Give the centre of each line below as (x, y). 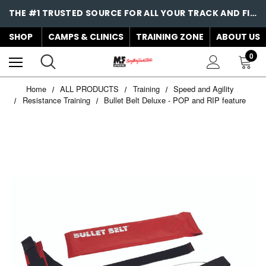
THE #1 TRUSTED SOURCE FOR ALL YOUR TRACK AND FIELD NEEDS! (253, 13)
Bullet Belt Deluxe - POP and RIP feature (175, 100)
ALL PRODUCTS (90, 89)
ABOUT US (238, 37)
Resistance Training (56, 100)
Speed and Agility (203, 89)
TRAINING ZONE (170, 37)
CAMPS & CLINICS (86, 37)
